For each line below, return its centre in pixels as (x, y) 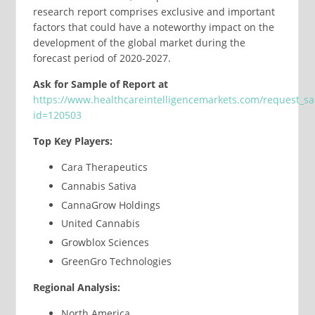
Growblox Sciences (105, 242)
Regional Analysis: (76, 287)
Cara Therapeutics (104, 167)
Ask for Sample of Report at (100, 84)
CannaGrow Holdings (110, 205)
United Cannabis (100, 224)
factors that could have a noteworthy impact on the (153, 27)
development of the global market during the (139, 43)
